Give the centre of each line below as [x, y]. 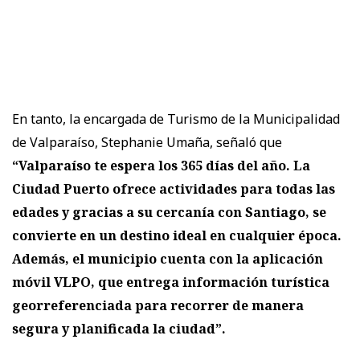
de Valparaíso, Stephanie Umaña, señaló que [147, 142]
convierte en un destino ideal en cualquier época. [177, 235]
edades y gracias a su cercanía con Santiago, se [169, 212]
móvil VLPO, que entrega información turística [171, 282]
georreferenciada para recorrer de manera [158, 305]
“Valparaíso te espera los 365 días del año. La [161, 165]
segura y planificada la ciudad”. [119, 328]
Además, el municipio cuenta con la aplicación [168, 258]
